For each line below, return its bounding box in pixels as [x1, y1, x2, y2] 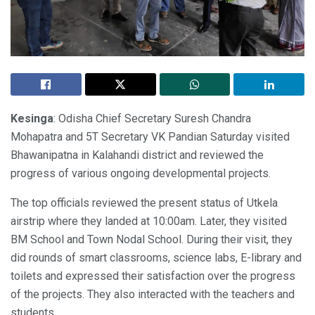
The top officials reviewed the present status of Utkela [11, 196, 278, 210]
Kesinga [11, 112, 53, 126]
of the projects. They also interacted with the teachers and [11, 288, 295, 302]
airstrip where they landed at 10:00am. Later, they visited [11, 214, 287, 229]
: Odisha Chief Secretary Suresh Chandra [53, 112, 251, 126]
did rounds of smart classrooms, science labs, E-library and [11, 251, 302, 265]
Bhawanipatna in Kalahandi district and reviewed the [11, 148, 264, 162]
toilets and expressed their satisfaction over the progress [11, 269, 295, 283]
